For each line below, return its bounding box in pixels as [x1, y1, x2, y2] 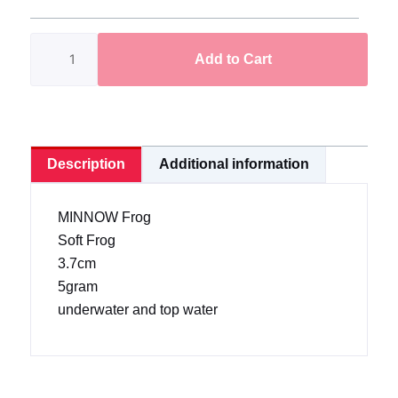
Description [46, 155, 125, 171]
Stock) [28, 84, 69, 99]
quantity [28, 107, 79, 123]
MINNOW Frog [57, 209, 151, 225]
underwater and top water [57, 301, 218, 317]
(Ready [28, 60, 76, 76]
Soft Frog [57, 232, 115, 248]
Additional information [158, 155, 309, 171]
